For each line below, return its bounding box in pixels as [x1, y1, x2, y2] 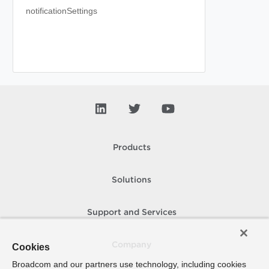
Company [112, 241, 151, 249]
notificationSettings [26, 6, 97, 16]
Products [112, 144, 151, 151]
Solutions [112, 177, 151, 184]
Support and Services [86, 209, 177, 216]
